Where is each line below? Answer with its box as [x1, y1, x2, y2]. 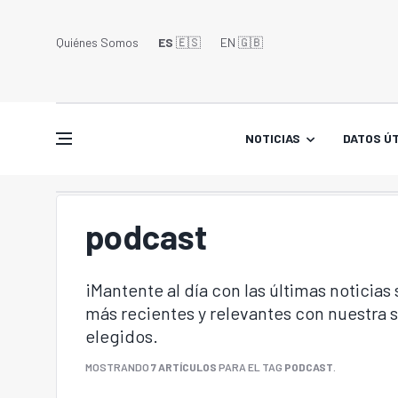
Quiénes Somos [56, 34, 139, 50]
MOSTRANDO [85, 360, 151, 373]
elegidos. [85, 324, 158, 346]
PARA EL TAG [217, 360, 284, 373]
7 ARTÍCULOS [151, 360, 217, 373]
